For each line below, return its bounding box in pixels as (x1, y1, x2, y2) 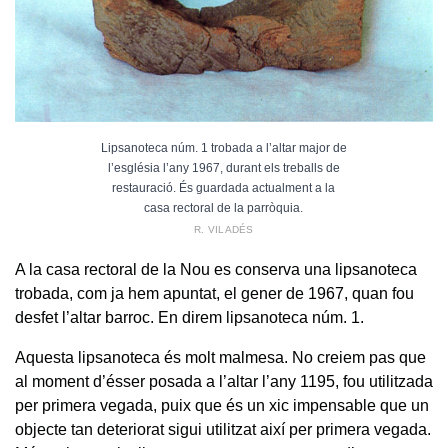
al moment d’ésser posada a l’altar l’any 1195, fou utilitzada (15, 373, 433, 391)
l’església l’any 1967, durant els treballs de (107, 161, 340, 176)
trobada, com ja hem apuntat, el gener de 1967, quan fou (15, 285, 414, 303)
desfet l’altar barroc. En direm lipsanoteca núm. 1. (15, 309, 364, 327)
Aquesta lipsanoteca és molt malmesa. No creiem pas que (15, 349, 426, 367)
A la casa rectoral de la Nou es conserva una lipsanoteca (15, 261, 417, 279)
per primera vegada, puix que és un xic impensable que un (15, 397, 429, 415)
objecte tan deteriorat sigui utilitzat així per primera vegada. (15, 421, 431, 439)
